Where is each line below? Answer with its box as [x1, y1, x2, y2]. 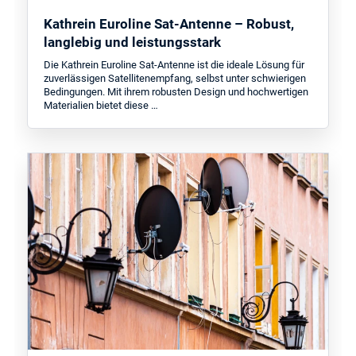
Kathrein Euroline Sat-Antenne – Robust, [44, 15, 295, 32]
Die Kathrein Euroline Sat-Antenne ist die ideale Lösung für [44, 59, 305, 72]
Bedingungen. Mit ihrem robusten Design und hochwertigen [44, 86, 309, 99]
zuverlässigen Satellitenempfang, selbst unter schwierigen [44, 72, 307, 85]
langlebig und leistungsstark [44, 33, 222, 50]
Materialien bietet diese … [44, 99, 159, 112]
